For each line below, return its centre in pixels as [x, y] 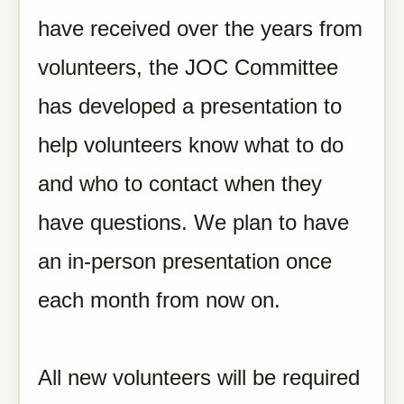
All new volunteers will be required [199, 377]
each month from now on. [165, 300]
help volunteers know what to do [191, 145]
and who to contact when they [180, 184]
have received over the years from [200, 28]
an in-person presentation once [185, 261]
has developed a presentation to [190, 106]
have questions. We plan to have [193, 222]
